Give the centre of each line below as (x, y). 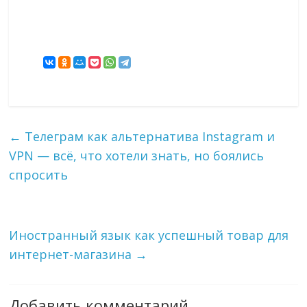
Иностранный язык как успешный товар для (149, 235)
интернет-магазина (72, 255)
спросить (39, 175)
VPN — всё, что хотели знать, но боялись (137, 156)
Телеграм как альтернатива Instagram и (148, 137)
